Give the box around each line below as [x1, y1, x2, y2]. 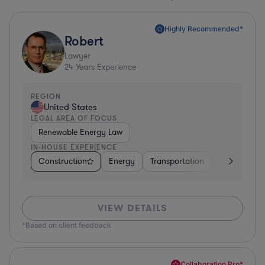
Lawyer [64, 50, 91, 62]
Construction [38, 155, 87, 167]
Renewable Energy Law [38, 126, 122, 138]
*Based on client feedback [22, 220, 111, 230]
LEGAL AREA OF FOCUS [31, 113, 117, 122]
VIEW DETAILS [98, 201, 167, 214]
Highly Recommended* [164, 24, 243, 33]
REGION [31, 91, 61, 101]
